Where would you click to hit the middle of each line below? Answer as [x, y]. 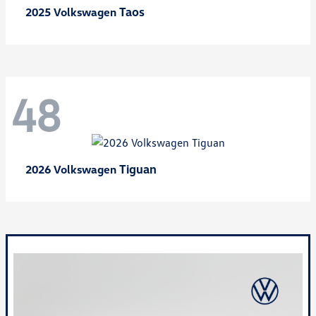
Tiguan [138, 169]
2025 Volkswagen [72, 12]
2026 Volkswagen [72, 170]
